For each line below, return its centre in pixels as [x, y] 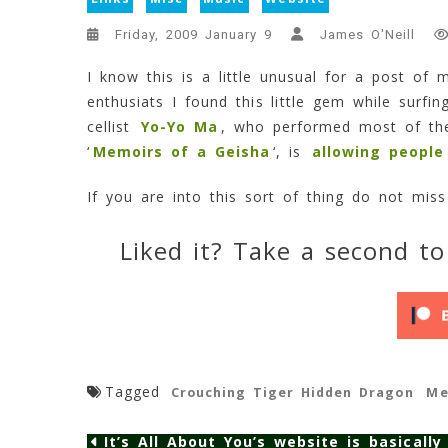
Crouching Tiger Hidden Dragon [292, 393]
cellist [113, 127]
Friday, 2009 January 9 [193, 34]
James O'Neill [368, 34]
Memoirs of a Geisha [181, 152]
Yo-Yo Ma [180, 127]
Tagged [137, 392]
